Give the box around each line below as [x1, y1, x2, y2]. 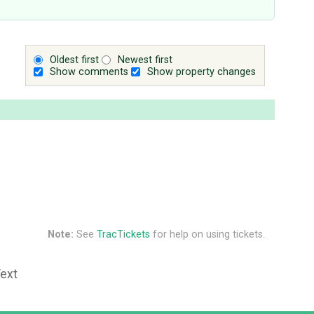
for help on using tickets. [149, 228, 265, 240]
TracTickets [96, 228, 150, 240]
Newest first [118, 53, 173, 66]
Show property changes [147, 65, 257, 78]
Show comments [50, 65, 129, 78]
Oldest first [50, 53, 100, 66]
